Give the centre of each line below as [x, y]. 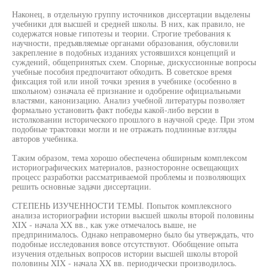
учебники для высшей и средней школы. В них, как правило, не [128, 24]
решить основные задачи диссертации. [82, 186]
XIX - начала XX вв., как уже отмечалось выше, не [104, 225]
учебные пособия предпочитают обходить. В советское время [122, 71]
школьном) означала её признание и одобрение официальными [127, 91]
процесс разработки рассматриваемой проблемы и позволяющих [129, 177]
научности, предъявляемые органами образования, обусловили [125, 43]
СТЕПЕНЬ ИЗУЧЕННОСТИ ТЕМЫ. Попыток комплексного [122, 205]
